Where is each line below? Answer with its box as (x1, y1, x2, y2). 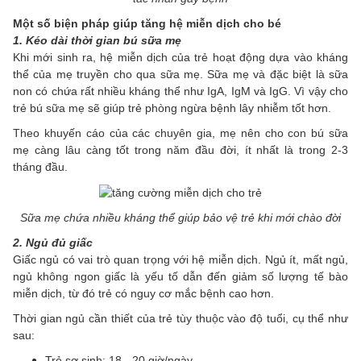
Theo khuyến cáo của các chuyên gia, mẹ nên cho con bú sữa (13, 126, 348, 139)
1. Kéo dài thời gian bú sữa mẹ (13, 33, 181, 47)
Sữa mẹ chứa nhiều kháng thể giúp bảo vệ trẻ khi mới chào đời (20, 211, 341, 225)
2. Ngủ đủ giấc (13, 236, 93, 250)
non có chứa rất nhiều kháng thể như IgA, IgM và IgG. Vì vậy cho (13, 84, 348, 98)
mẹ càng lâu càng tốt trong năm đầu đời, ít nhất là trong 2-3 (13, 143, 348, 156)
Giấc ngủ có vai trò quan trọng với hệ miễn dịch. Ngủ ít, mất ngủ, (13, 253, 348, 267)
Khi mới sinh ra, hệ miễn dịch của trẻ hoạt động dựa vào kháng (13, 50, 348, 64)
